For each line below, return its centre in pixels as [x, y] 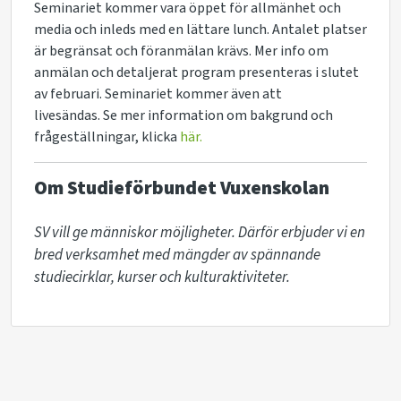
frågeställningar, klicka [107, 137]
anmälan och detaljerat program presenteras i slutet [196, 73]
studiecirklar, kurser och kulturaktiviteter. [163, 277]
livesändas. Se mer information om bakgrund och [183, 115]
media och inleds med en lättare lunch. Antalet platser [200, 30]
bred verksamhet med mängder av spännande [177, 255]
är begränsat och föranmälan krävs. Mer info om [181, 51]
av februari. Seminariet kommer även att [158, 94]
